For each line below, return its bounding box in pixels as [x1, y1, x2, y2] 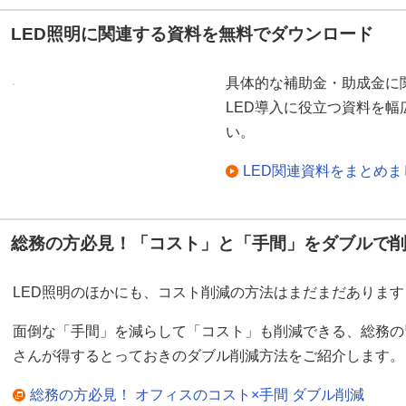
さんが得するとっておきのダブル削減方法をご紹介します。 [13, 348, 404, 364]
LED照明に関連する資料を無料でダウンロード [11, 24, 373, 44]
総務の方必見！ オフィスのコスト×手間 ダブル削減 [30, 387, 364, 403]
